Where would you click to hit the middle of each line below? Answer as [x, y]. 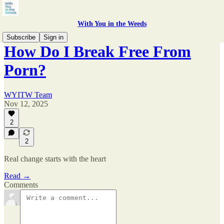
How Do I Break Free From [97, 52]
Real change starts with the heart [55, 159]
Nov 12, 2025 [26, 103]
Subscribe [21, 37]
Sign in [53, 37]
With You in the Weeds [112, 24]
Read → [17, 176]
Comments [21, 185]
